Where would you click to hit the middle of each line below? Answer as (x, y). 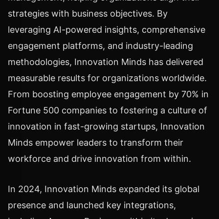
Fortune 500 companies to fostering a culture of (108, 110)
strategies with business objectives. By (88, 13)
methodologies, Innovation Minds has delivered (106, 62)
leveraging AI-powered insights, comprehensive (107, 29)
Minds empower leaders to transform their (96, 142)
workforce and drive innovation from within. (99, 158)
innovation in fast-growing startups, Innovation (106, 126)
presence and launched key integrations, (92, 205)
